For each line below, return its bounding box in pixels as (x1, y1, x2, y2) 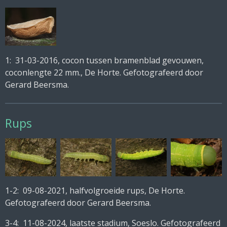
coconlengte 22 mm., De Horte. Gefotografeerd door (5, 66, 203, 78)
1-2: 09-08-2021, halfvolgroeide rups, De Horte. (5, 185, 185, 197)
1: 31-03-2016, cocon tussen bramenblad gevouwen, (5, 54, 204, 66)
